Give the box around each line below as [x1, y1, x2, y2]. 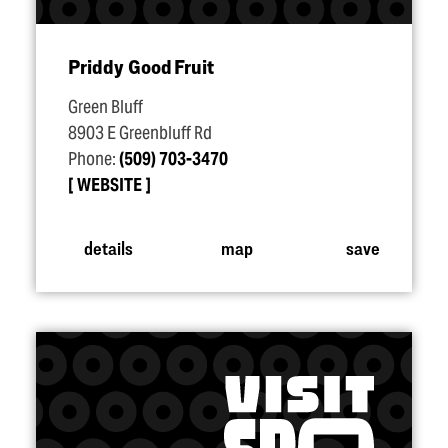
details [83, 236, 133, 258]
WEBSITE [77, 174, 142, 196]
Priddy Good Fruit [68, 55, 214, 78]
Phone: [68, 148, 119, 170]
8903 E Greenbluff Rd [68, 122, 212, 144]
